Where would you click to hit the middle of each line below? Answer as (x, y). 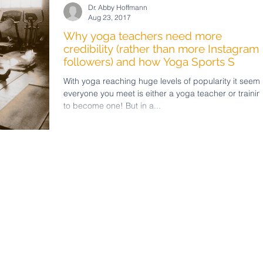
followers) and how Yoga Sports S (149, 61)
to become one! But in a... (112, 105)
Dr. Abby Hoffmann (118, 7)
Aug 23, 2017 (109, 17)
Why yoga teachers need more (143, 36)
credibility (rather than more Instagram (161, 48)
